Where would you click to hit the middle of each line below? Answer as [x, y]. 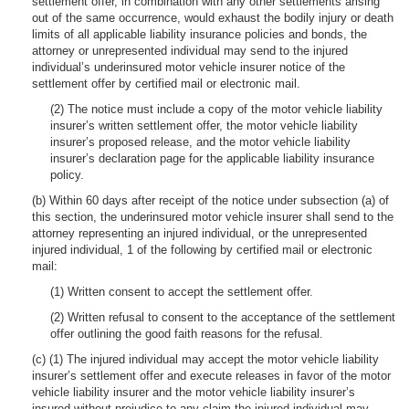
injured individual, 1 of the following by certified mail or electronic [202, 250]
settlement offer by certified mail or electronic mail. [166, 84]
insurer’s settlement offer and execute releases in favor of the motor [211, 376]
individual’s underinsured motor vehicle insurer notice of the [189, 67]
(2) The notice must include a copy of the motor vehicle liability [216, 109]
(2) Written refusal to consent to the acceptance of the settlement [223, 317]
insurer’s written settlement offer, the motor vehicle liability [204, 126]
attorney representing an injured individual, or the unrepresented [199, 233]
